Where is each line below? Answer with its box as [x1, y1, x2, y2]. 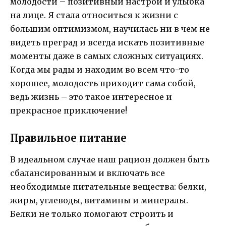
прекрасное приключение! [10, 105, 127, 116]
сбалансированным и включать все [10, 167, 165, 178]
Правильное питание [10, 131, 127, 144]
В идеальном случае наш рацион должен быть [10, 154, 209, 164]
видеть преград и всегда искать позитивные [10, 37, 204, 48]
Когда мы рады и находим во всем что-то [10, 65, 189, 75]
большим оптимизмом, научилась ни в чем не [10, 24, 210, 34]
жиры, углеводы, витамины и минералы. [10, 195, 188, 205]
